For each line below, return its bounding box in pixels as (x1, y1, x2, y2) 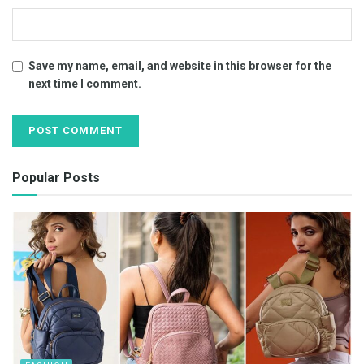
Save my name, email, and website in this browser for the (28, 58, 331, 72)
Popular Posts (12, 169, 100, 185)
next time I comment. (28, 76, 141, 90)
